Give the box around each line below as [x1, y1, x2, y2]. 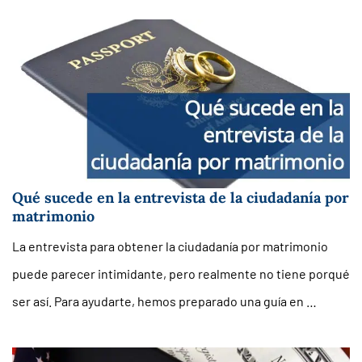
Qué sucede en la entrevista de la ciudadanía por [12, 188, 349, 207]
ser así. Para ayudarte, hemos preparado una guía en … [12, 293, 317, 309]
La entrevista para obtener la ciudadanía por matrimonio [12, 238, 328, 254]
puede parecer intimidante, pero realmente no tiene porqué [12, 266, 350, 281]
